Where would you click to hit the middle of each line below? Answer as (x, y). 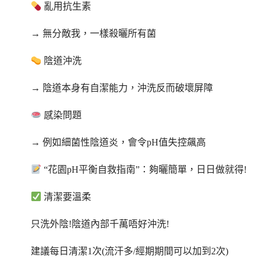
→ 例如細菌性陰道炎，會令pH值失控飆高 (119, 143)
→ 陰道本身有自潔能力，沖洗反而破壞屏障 (122, 88)
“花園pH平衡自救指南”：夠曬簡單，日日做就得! (144, 170)
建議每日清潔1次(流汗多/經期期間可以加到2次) (130, 251)
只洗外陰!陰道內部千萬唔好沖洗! (100, 224)
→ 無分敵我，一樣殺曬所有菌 (94, 34)
